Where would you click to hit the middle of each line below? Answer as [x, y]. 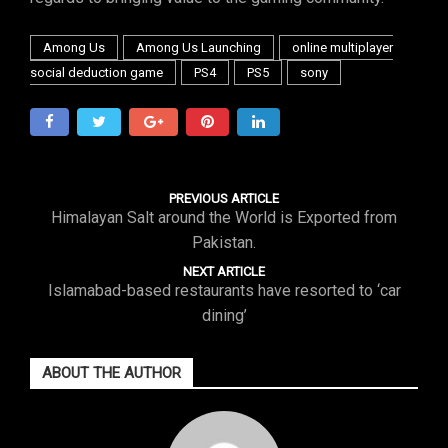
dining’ [224, 315]
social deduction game [96, 72]
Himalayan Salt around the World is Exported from [224, 217]
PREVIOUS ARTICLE [224, 198]
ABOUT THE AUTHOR [111, 373]
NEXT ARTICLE [224, 271]
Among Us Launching [198, 47]
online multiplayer [342, 47]
